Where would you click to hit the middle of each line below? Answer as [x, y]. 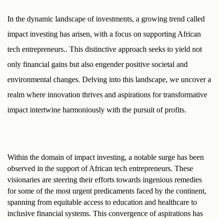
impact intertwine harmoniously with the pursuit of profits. [97, 109]
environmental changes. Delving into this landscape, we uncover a [109, 79]
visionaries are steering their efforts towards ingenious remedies [105, 179]
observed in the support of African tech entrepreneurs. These [100, 168]
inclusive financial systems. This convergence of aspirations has [105, 213]
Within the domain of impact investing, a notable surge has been [106, 157]
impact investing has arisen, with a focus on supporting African [104, 34]
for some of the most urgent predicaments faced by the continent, [107, 191]
